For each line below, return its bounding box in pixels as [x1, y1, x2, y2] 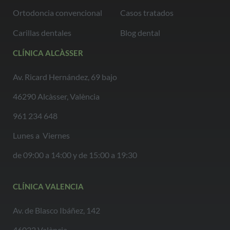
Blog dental [120, 28, 160, 38]
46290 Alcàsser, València [13, 91, 100, 102]
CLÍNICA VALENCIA [13, 181, 84, 191]
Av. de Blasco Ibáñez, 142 [13, 205, 100, 215]
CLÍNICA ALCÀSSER [13, 48, 83, 58]
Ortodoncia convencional [13, 8, 102, 18]
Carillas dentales [13, 28, 71, 38]
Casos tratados [120, 8, 174, 18]
